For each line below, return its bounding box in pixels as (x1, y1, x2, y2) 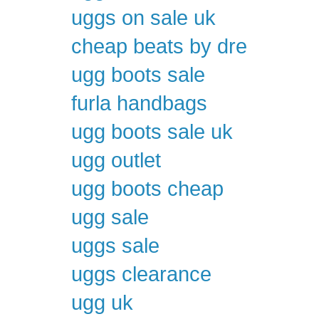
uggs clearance (71, 263, 211, 286)
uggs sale (71, 234, 159, 258)
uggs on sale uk (71, 6, 216, 30)
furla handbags (71, 92, 207, 115)
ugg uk (71, 291, 133, 315)
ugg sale (71, 206, 149, 229)
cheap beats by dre (71, 35, 247, 58)
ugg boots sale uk (71, 120, 233, 144)
